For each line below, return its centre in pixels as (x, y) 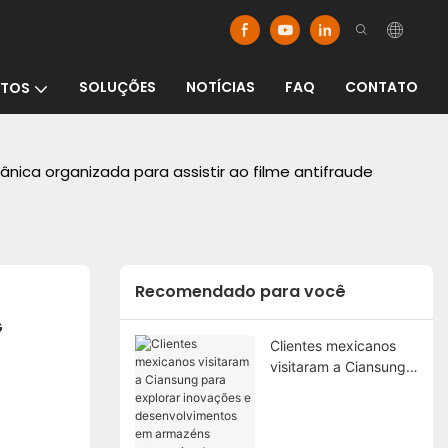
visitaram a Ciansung (337, 366)
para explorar (313, 387)
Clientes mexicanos (332, 345)
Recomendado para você (240, 292)
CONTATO (381, 86)
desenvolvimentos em (340, 429)
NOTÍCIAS (220, 86)
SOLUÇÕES (117, 86)
